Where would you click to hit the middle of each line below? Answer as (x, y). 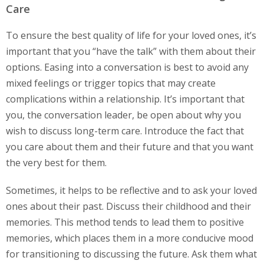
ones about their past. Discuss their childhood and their (128, 207)
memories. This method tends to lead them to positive (125, 222)
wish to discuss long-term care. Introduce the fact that (125, 131)
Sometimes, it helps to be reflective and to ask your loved (131, 191)
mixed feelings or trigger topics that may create (111, 83)
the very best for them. (56, 163)
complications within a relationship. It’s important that (125, 99)
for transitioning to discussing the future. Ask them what (131, 254)
